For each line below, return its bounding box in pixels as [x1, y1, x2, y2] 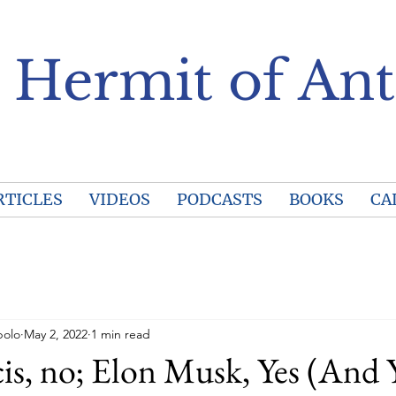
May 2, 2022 [24, 325, 88, 342]
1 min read [91, 325, 150, 342]
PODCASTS [176, 189, 263, 209]
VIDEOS [88, 189, 150, 209]
